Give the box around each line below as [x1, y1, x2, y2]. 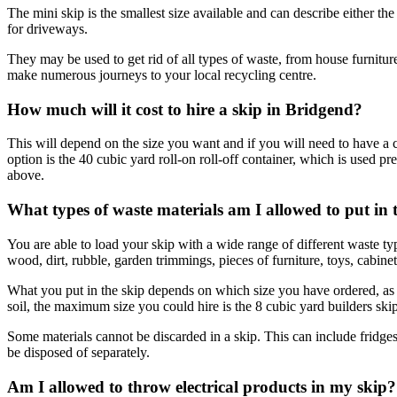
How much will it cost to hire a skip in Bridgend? [7, 99, 362, 119]
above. [7, 167, 44, 183]
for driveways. [7, 21, 88, 37]
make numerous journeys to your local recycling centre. [7, 67, 316, 83]
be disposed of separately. [7, 344, 150, 360]
